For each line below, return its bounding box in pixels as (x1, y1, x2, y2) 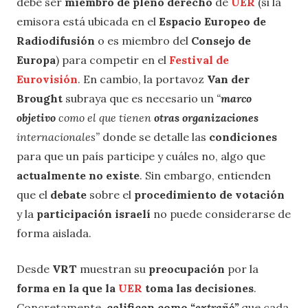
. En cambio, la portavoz (78, 72, 207, 87)
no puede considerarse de (153, 207, 291, 221)
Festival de (169, 53, 229, 67)
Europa (16, 53, 56, 67)
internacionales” (16, 130, 100, 144)
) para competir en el (56, 53, 169, 67)
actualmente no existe (16, 168, 140, 183)
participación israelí (36, 207, 153, 221)
